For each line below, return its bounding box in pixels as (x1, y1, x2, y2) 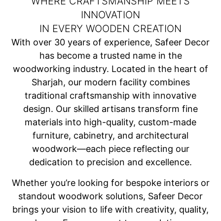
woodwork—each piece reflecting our (32, 144, 189, 154)
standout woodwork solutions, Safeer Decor (18, 190, 203, 201)
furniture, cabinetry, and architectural (33, 130, 188, 141)
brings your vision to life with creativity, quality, (12, 204, 209, 215)
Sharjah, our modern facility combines (31, 77, 190, 88)
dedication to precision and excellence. (29, 157, 192, 168)
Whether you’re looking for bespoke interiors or (11, 177, 210, 188)
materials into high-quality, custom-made (25, 117, 196, 128)
